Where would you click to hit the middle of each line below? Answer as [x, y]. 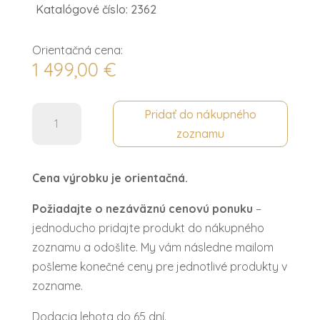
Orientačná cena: [77, 50]
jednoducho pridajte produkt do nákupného [148, 228]
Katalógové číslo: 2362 [96, 9]
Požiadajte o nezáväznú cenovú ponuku [142, 209]
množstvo [57, 112]
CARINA [51, 170]
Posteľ [47, 131]
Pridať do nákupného [201, 114]
